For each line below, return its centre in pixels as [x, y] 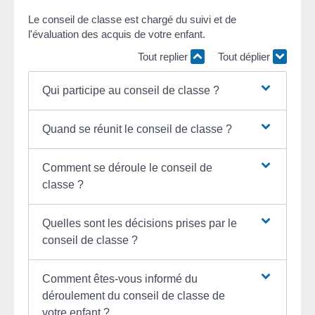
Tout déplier [245, 56]
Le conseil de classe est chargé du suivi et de [132, 20]
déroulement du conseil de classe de [133, 296]
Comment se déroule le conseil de [127, 168]
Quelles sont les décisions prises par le [139, 224]
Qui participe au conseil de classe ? [130, 91]
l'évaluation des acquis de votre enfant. [117, 34]
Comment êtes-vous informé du [120, 279]
